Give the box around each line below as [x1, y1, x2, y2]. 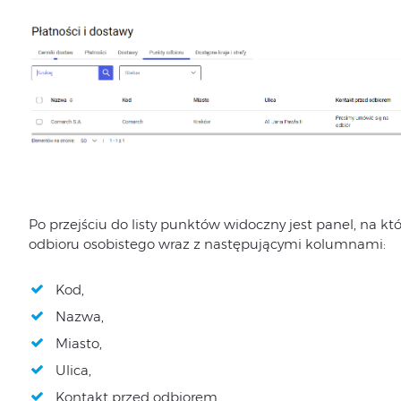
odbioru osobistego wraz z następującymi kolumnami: [28, 235, 386, 252]
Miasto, [55, 334, 102, 352]
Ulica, [55, 361, 91, 379]
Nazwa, [55, 307, 104, 325]
